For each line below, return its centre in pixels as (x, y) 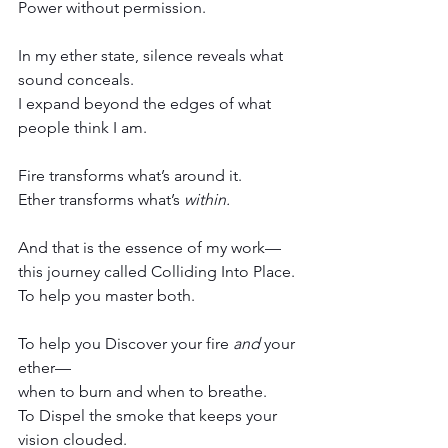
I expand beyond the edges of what (146, 103)
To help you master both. (106, 295)
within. (207, 199)
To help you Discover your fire (125, 343)
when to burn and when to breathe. (142, 391)
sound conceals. (76, 79)
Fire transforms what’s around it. (130, 175)
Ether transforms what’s (101, 199)
